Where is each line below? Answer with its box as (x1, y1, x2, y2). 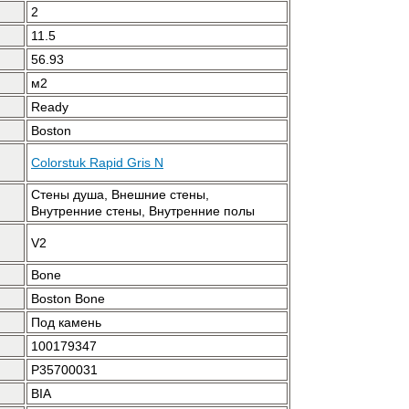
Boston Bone (31, 291, 105, 306)
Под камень (31, 315, 101, 330)
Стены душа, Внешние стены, (31, 187, 209, 202)
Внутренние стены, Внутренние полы (31, 204, 255, 218)
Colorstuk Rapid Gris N (31, 155, 163, 170)
